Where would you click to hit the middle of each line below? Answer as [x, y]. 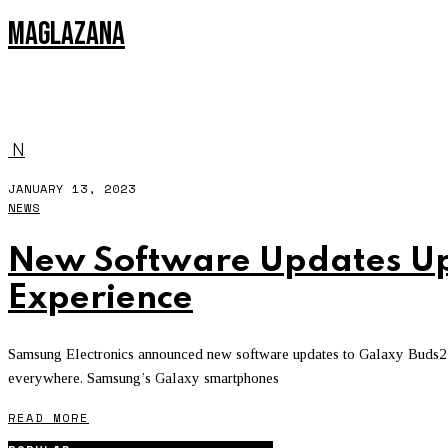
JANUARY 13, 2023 [72, 189]
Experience [100, 298]
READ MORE [48, 418]
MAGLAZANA [66, 35]
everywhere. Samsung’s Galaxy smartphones [143, 378]
